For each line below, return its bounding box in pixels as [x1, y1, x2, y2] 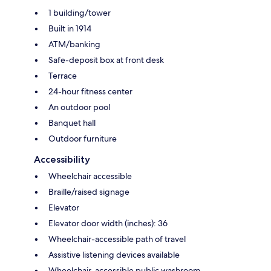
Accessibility [34, 153, 90, 165]
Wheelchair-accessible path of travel [48, 233, 186, 244]
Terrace [48, 70, 77, 81]
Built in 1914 [48, 22, 91, 34]
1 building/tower [48, 7, 111, 18]
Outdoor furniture [48, 132, 117, 144]
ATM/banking [48, 38, 100, 50]
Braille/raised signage [48, 186, 129, 197]
